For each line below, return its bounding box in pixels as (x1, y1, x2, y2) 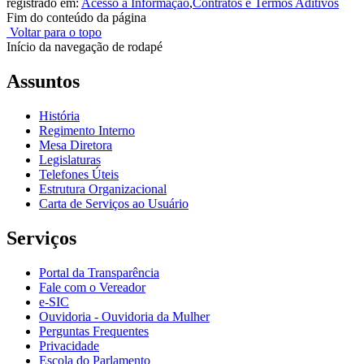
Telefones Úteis (39, 167, 119, 181)
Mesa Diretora (39, 137, 112, 152)
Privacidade (39, 338, 99, 353)
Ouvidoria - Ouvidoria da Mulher (39, 309, 210, 323)
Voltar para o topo (6, 25, 102, 40)
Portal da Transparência (39, 265, 159, 279)
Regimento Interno (39, 123, 135, 137)
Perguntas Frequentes (39, 323, 149, 338)
